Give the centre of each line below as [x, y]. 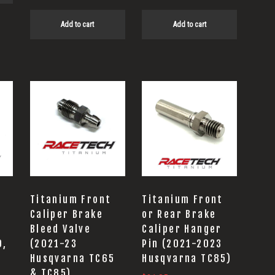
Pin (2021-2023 [182, 243]
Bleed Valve [60, 229]
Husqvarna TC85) [187, 258]
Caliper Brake [67, 214]
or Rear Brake [179, 214]
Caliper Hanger [182, 229]
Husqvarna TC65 [72, 258]
